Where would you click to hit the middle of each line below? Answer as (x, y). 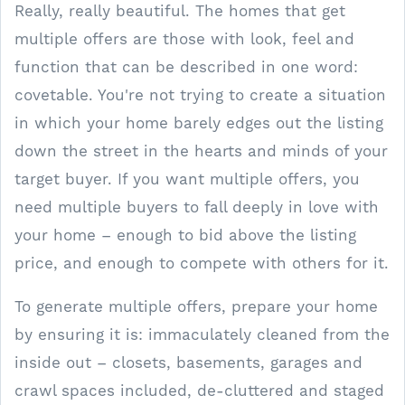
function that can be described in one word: (186, 67)
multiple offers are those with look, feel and (184, 39)
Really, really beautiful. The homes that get (180, 11)
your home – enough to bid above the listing (185, 235)
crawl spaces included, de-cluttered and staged (199, 391)
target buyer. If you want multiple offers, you (187, 179)
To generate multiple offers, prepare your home (196, 306)
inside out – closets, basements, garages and (188, 363)
